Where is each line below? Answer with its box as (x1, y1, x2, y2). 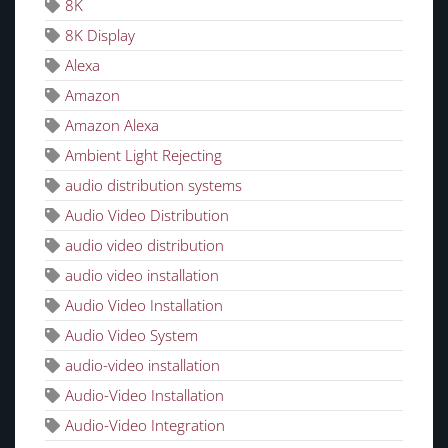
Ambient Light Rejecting (65, 144, 222, 165)
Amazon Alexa (65, 114, 159, 135)
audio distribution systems (65, 174, 242, 195)
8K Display (65, 24, 135, 45)
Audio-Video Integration (65, 414, 225, 435)
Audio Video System (65, 324, 198, 345)
